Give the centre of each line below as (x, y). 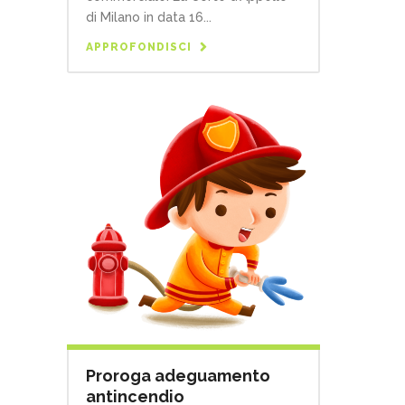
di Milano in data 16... (149, 18)
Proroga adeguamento (178, 376)
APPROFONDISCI (139, 47)
